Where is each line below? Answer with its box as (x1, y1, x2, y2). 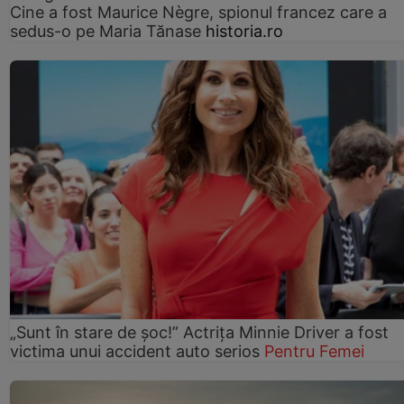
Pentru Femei (264, 341, 364, 361)
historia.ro (206, 21, 283, 41)
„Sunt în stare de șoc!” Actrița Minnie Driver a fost (10, 322, 389, 342)
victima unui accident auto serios (10, 341, 260, 361)
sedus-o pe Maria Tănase (10, 21, 206, 41)
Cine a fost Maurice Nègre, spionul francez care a (10, 2, 387, 22)
